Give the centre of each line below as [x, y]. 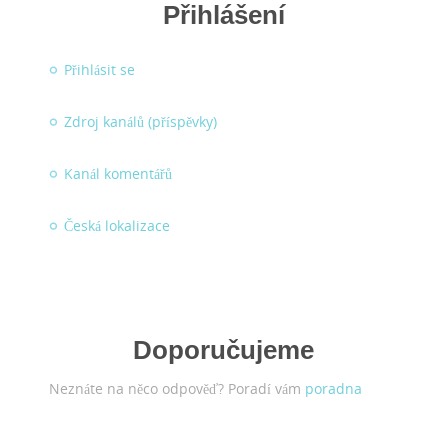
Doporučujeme [224, 349]
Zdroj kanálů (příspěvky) [141, 121]
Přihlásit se [100, 69]
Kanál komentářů [118, 173]
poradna [334, 388]
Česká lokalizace [117, 225]
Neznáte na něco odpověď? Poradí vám [177, 388]
